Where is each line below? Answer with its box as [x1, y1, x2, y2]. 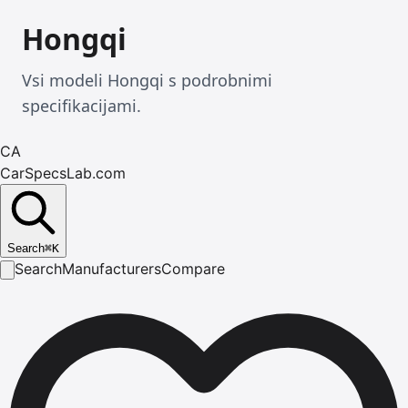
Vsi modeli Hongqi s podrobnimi [22, 69, 272, 91]
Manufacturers [62, 260, 161, 278]
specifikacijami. [22, 95, 141, 117]
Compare [161, 260, 225, 278]
